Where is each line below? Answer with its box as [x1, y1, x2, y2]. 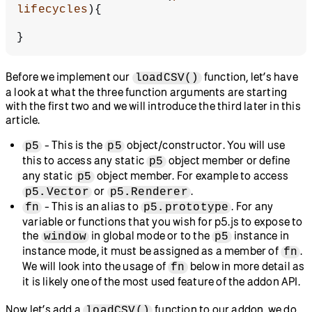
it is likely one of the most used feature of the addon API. [22, 274, 300, 288]
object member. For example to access [94, 169, 289, 182]
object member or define [166, 153, 290, 166]
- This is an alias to [42, 199, 141, 212]
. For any [231, 199, 274, 212]
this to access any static [22, 153, 147, 166]
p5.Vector [25, 185, 89, 198]
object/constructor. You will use [124, 138, 286, 151]
